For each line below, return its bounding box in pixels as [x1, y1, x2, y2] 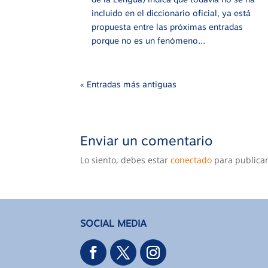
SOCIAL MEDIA [80, 217, 147, 229]
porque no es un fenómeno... [92, 36, 206, 46]
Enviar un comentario [80, 133, 214, 149]
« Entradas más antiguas [80, 80, 177, 90]
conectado [170, 154, 212, 166]
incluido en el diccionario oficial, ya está [92, 8, 251, 19]
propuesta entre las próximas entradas [92, 22, 243, 32]
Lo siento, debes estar [80, 154, 171, 166]
